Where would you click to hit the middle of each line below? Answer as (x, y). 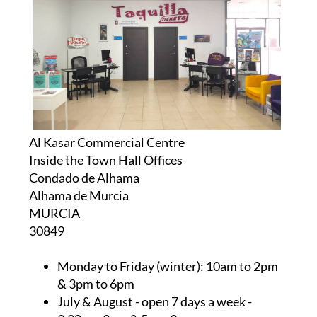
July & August (95, 301)
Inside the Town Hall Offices (105, 160)
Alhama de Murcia (79, 195)
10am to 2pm (241, 266)
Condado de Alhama (84, 177)
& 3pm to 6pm (96, 283)
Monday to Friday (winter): (130, 266)
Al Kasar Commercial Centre (106, 142)
